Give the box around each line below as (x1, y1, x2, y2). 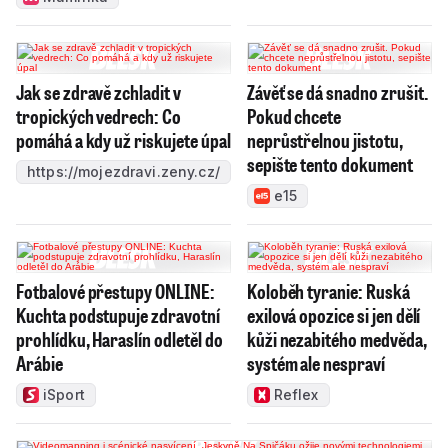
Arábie (16, 350, 63, 377)
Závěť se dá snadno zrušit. (246, 79, 429, 106)
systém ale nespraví (246, 350, 385, 377)
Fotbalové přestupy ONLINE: (16, 278, 215, 305)
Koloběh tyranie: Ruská (246, 278, 410, 305)
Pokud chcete (246, 103, 342, 130)
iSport (43, 386, 85, 404)
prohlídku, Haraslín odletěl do (16, 326, 223, 353)
